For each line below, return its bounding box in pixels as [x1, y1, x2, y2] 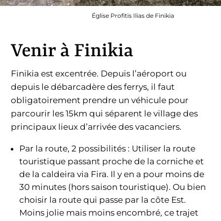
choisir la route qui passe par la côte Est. [19, 194, 186, 205]
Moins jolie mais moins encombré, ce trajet [19, 207, 199, 218]
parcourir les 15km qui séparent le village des [11, 108, 198, 118]
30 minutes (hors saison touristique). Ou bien [19, 182, 206, 192]
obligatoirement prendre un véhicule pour [11, 95, 189, 105]
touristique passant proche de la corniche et [19, 156, 204, 166]
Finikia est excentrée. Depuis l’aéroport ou [11, 68, 187, 78]
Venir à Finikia [11, 40, 134, 62]
